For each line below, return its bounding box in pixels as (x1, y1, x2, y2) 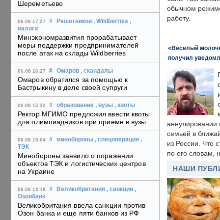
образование (56, 102, 94, 109)
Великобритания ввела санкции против (18, 201, 146, 210)
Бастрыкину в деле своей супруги (18, 83, 128, 92)
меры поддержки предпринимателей (18, 41, 139, 50)
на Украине (18, 167, 55, 176)
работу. (167, 15, 191, 22)
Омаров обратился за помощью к (18, 76, 128, 84)
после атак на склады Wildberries (18, 49, 126, 57)
